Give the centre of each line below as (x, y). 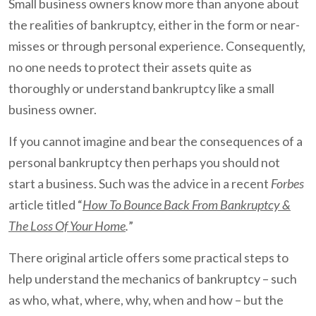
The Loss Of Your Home (67, 226)
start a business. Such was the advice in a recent (140, 184)
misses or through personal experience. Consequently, (157, 46)
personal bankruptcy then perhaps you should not (144, 163)
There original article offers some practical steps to (148, 258)
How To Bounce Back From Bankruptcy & (187, 205)
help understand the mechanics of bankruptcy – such (153, 279)
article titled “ (45, 205)
